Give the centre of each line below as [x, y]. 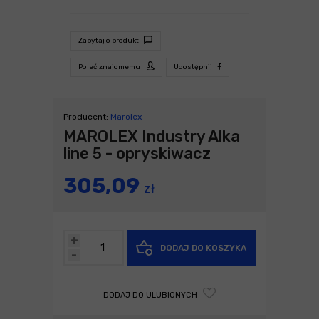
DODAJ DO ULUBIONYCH [151, 295]
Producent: [87, 116]
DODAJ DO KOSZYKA [202, 247]
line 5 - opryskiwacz [137, 153]
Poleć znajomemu [110, 67]
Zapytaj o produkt [109, 40]
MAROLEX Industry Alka [152, 136]
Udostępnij [194, 67]
